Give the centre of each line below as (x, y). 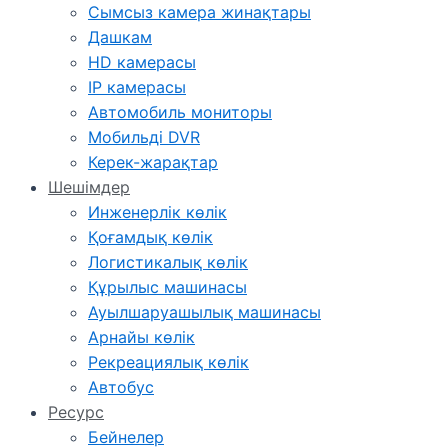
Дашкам (120, 37)
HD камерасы (142, 62)
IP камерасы (137, 87)
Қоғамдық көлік (150, 237)
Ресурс (76, 412)
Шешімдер (89, 187)
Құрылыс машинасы (167, 287)
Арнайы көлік (141, 337)
